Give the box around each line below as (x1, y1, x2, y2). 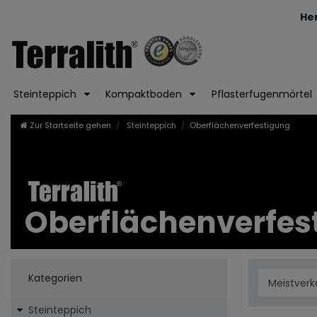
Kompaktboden (105, 87, 185, 102)
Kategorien (28, 271, 82, 286)
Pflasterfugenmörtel (211, 87, 315, 102)
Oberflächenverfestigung (190, 120, 290, 132)
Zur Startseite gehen (30, 120, 111, 132)
